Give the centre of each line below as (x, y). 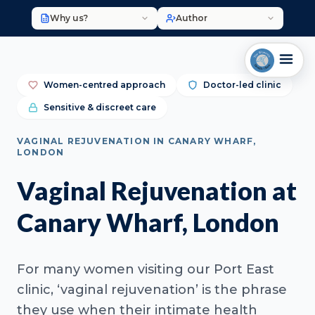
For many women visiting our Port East (146, 269)
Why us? (69, 18)
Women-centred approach (104, 85)
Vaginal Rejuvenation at (157, 191)
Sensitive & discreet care (100, 107)
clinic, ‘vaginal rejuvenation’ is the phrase (152, 290)
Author (192, 18)
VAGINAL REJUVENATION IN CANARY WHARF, (137, 141)
